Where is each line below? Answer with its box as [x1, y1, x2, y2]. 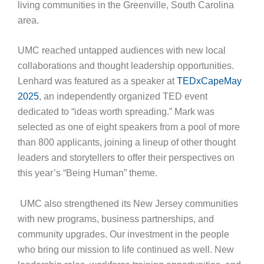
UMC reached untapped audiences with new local [17, 45, 226, 56]
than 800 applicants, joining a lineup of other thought [17, 137, 236, 148]
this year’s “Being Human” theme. [17, 168, 157, 179]
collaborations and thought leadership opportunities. [17, 61, 234, 71]
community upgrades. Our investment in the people [17, 229, 229, 240]
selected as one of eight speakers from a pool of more [17, 122, 240, 133]
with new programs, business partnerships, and [17, 214, 214, 225]
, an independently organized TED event [38, 91, 207, 102]
